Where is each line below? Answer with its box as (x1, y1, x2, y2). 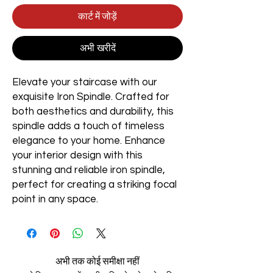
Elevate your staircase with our (12, 77, 157, 88)
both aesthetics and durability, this (12, 106, 174, 117)
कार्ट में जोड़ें (78, 12, 117, 21)
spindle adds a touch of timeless (12, 121, 165, 132)
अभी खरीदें (79, 42, 116, 54)
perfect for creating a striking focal (12, 179, 177, 190)
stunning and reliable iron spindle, (12, 165, 165, 175)
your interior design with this (12, 150, 143, 161)
